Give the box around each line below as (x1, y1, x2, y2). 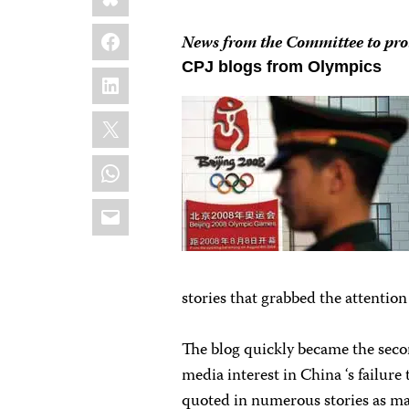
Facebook (91, 18, 189, 48)
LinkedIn (91, 62, 179, 92)
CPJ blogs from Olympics (182, 58, 383, 76)
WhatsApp (91, 150, 195, 180)
